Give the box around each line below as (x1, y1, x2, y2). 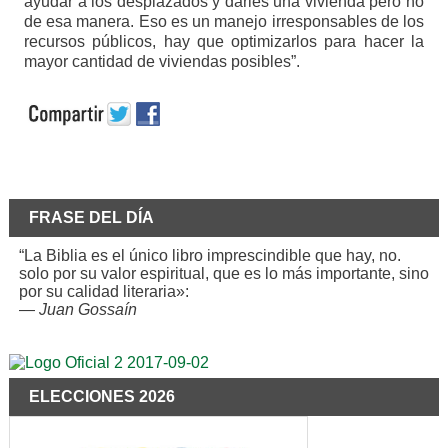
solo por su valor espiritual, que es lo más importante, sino (18, 265, 429, 283)
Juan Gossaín (38, 301, 137, 319)
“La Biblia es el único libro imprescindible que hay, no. (18, 247, 401, 265)
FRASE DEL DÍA (28, 209, 154, 227)
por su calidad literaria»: (18, 283, 189, 301)
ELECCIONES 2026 (28, 388, 175, 406)
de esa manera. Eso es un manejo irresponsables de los (23, 13, 425, 31)
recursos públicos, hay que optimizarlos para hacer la (23, 33, 425, 51)
